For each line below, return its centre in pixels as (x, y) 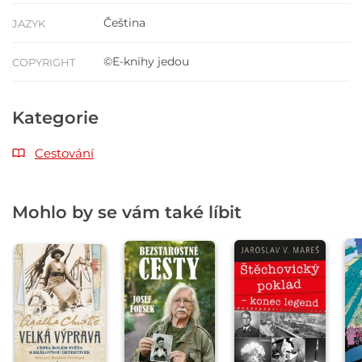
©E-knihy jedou (146, 62)
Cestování (64, 154)
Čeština (124, 23)
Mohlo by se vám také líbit (127, 213)
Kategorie (55, 118)
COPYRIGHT (44, 63)
